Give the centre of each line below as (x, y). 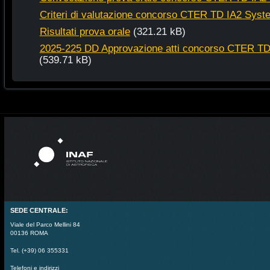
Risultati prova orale (85, 31)
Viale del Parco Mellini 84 (45, 224)
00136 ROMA (29, 233)
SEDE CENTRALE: (39, 210)
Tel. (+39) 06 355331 (39, 250)
